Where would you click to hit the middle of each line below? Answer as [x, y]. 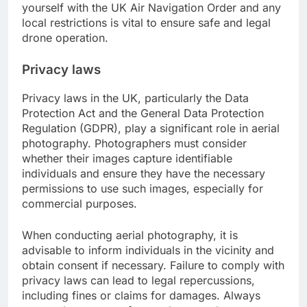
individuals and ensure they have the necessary [144, 174]
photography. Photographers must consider [134, 144]
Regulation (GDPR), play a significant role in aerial [151, 128]
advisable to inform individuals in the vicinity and [148, 250]
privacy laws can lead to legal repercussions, [138, 281]
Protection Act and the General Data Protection [143, 113]
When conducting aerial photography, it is [130, 235]
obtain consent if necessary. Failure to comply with [153, 266]
